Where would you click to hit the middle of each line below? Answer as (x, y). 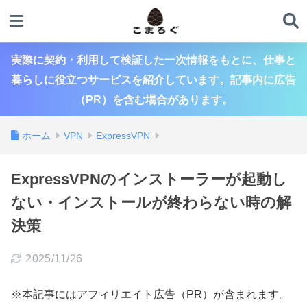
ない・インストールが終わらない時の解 (151, 202)
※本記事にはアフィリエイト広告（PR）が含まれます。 (150, 294)
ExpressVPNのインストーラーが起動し (149, 179)
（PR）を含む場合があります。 (153, 100)
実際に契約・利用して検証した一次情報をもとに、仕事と (153, 60)
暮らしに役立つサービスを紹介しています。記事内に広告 (153, 80)
